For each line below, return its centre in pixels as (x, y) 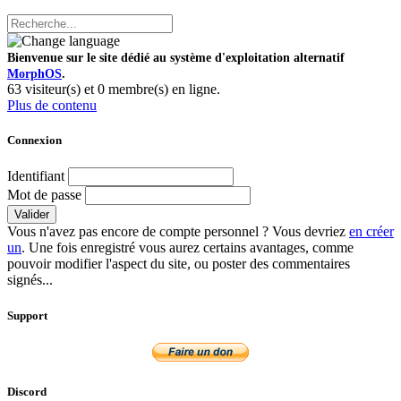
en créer (371, 232)
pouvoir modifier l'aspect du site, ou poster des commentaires (179, 264)
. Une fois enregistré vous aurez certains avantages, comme (188, 248)
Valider (32, 215)
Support (27, 315)
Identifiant (36, 176)
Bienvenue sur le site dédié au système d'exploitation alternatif (176, 58)
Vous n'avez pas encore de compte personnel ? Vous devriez (178, 232)
